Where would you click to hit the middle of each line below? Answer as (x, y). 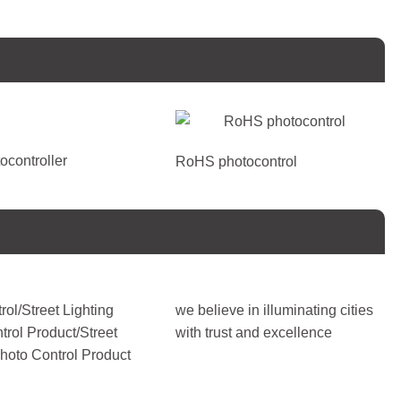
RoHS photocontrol (236, 162)
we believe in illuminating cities (274, 311)
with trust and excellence (254, 333)
